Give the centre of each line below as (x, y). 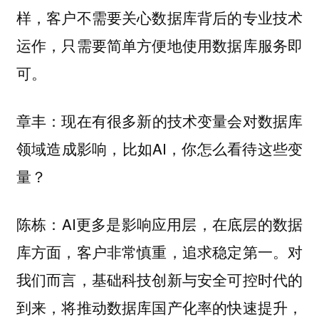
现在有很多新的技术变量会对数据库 (182, 120)
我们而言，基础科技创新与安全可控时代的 (159, 279)
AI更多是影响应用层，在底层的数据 (182, 223)
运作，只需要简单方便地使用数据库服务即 (159, 46)
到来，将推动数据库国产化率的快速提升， (159, 307)
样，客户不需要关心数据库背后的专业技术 (159, 18)
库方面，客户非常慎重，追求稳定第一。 (152, 251)
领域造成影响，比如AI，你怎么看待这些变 (159, 148)
